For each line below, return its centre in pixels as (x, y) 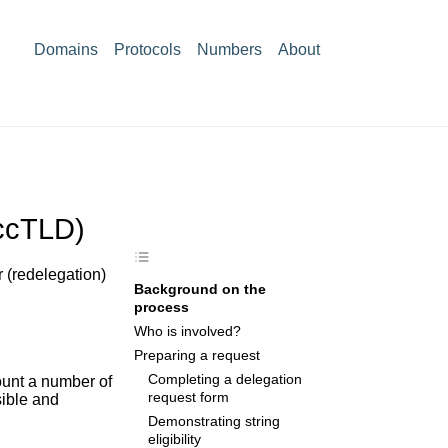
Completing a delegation (225, 380)
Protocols (147, 49)
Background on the (200, 290)
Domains (66, 49)
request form (189, 398)
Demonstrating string (214, 422)
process (161, 308)
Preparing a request (197, 356)
